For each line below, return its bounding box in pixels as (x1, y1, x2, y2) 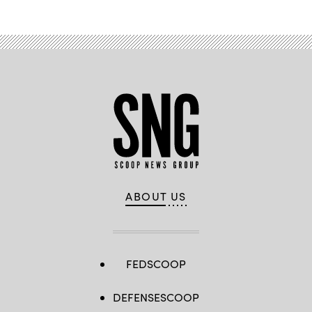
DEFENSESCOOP (113, 290, 199, 304)
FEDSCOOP (126, 256, 186, 271)
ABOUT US (125, 189, 187, 203)
